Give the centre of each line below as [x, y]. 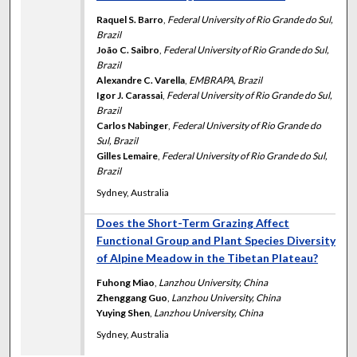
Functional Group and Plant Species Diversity [216, 241]
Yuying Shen [124, 313]
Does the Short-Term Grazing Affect [193, 223]
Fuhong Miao [126, 283]
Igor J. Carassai [130, 96]
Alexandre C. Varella [141, 80]
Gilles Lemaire [127, 156]
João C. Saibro [128, 50]
